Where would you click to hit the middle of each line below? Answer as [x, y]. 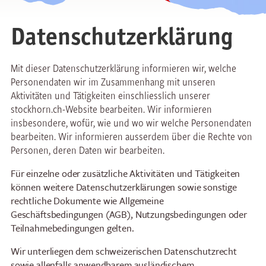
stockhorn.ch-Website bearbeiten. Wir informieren [111, 109]
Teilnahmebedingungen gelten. [72, 228]
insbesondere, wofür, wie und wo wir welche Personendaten [131, 123]
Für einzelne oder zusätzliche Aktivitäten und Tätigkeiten [125, 173]
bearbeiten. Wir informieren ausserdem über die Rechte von [131, 136]
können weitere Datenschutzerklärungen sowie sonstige [124, 187]
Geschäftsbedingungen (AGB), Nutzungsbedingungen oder [129, 214]
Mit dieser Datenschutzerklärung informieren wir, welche [123, 68]
